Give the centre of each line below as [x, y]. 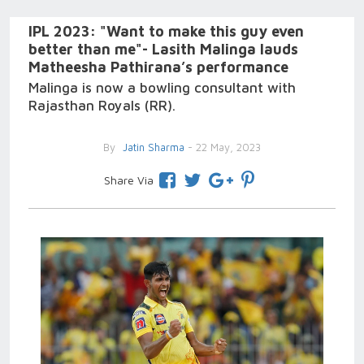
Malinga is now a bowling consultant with [162, 88]
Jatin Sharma [152, 147]
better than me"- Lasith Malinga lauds [163, 49]
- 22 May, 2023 [223, 147]
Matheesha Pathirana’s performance [158, 67]
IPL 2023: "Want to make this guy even [166, 31]
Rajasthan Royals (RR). [102, 106]
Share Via [128, 180]
